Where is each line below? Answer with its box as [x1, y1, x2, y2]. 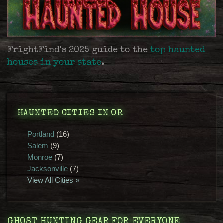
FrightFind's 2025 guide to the [7, 46, 150, 55]
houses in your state [7, 58, 101, 68]
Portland [27, 129, 54, 138]
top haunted [150, 46, 205, 55]
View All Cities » [27, 175, 79, 184]
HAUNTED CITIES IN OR [17, 109, 123, 118]
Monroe [27, 152, 52, 161]
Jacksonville [27, 164, 68, 173]
